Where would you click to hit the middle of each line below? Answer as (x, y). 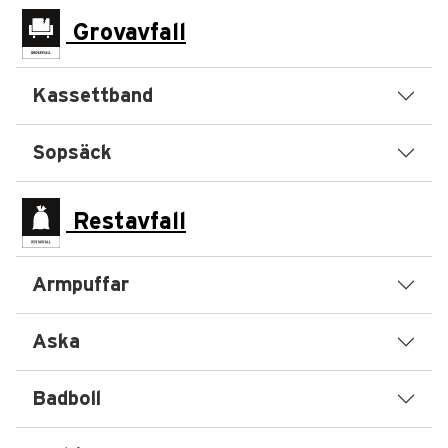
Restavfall (126, 221)
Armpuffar (80, 285)
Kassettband (92, 96)
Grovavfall (126, 32)
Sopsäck (72, 153)
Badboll (66, 399)
